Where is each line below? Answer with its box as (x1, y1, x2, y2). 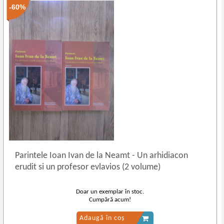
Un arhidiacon (135, 151, 188, 160)
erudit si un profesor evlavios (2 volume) (15, 162, 161, 172)
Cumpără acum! (89, 196, 131, 203)
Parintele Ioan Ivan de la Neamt (15, 151, 132, 160)
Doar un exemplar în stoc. (76, 188, 144, 195)
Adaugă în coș (79, 214, 124, 222)
